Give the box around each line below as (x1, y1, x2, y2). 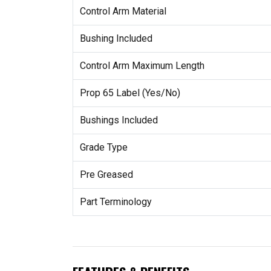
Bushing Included (79, 33, 152, 45)
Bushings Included (79, 114, 158, 126)
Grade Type (79, 142, 128, 154)
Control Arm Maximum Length (79, 60, 204, 72)
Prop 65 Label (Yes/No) (79, 87, 180, 99)
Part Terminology (79, 196, 152, 208)
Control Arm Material (79, 5, 166, 18)
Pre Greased (79, 169, 133, 181)
